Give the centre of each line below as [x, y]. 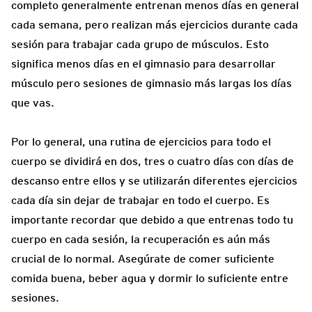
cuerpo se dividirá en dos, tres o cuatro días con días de [153, 162]
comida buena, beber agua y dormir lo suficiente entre [150, 279]
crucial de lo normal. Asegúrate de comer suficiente [143, 259]
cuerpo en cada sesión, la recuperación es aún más [141, 240]
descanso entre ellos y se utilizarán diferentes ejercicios [154, 181]
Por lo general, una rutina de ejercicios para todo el [141, 142]
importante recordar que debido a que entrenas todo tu [152, 220]
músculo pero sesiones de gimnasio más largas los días [151, 84]
